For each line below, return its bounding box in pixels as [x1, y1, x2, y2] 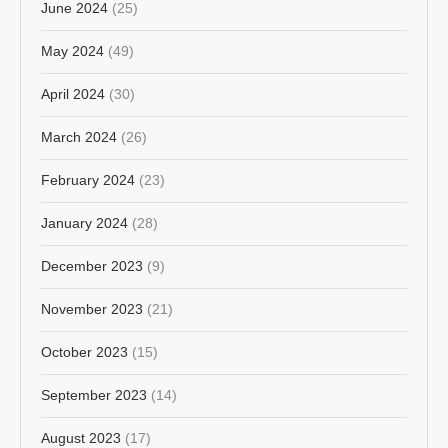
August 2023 [41, 429, 121, 446]
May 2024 [41, 42, 104, 59]
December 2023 [41, 257, 143, 274]
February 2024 [41, 171, 135, 188]
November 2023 [41, 300, 143, 317]
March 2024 [41, 128, 117, 145]
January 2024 [41, 214, 128, 231]
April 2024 [41, 85, 105, 102]
